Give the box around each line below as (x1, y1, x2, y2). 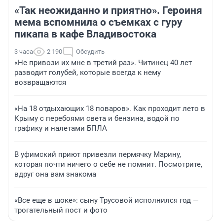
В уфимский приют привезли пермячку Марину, (14, 150, 181, 159)
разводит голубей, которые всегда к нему (14, 68, 161, 77)
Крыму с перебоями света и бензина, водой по (14, 114, 180, 123)
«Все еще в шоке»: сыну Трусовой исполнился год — (14, 196, 199, 205)
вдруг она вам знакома (14, 170, 96, 179)
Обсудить (76, 48, 105, 56)
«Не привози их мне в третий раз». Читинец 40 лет (14, 58, 192, 68)
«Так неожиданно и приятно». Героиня (14, 4, 202, 17)
